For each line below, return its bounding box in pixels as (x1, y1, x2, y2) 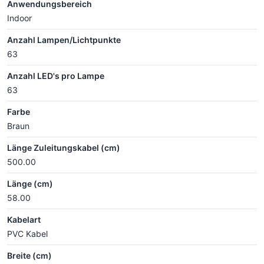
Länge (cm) (7, 178, 53, 189)
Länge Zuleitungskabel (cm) (7, 142, 120, 153)
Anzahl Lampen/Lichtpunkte (7, 34, 121, 45)
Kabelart (7, 214, 41, 225)
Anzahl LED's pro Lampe (7, 70, 104, 81)
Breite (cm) (7, 250, 52, 260)
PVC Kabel (7, 228, 48, 239)
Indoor (7, 12, 32, 23)
